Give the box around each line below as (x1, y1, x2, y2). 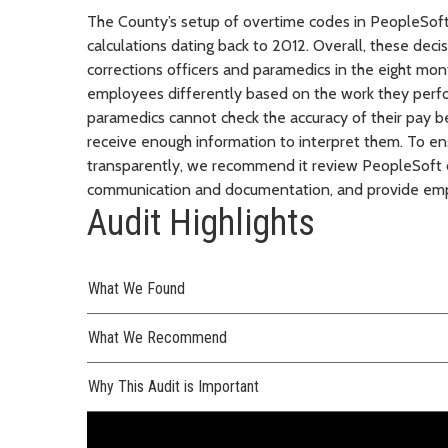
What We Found (88, 278, 185, 298)
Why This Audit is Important (88, 376, 259, 396)
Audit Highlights (87, 201, 315, 244)
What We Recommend (88, 327, 227, 347)
